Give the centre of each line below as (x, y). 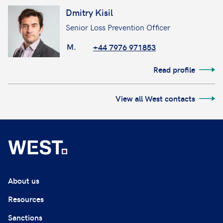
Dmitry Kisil (89, 12)
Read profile (174, 69)
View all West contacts (155, 98)
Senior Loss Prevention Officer (118, 27)
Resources (26, 199)
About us (24, 180)
